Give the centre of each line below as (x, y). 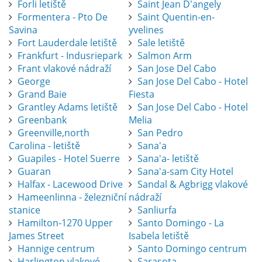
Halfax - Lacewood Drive (70, 185)
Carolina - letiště (44, 146)
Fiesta (141, 94)
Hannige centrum (56, 249)
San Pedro (160, 133)
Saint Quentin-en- (176, 17)
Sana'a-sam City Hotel (185, 172)
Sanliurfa (157, 210)
